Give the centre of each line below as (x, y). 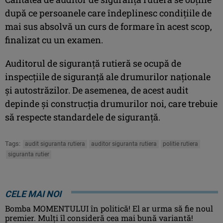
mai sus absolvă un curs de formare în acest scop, (109, 26)
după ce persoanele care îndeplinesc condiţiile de (108, 13)
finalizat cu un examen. (54, 40)
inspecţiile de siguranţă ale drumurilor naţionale (108, 76)
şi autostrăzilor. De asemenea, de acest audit (97, 90)
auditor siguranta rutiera (124, 144)
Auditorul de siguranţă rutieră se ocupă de (93, 63)
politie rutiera (180, 144)
